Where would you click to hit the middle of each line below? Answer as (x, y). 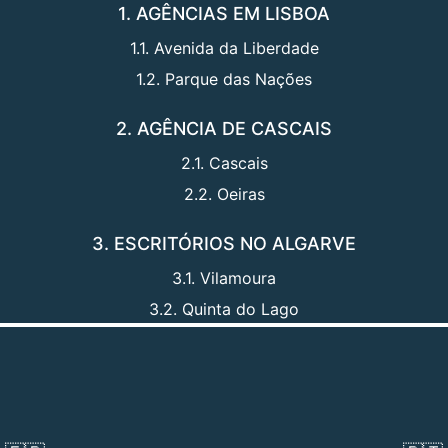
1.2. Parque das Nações (224, 79)
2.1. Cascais (224, 163)
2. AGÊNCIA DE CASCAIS (224, 129)
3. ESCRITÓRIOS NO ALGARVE (224, 244)
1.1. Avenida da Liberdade (224, 48)
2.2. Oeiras (224, 194)
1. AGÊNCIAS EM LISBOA (224, 14)
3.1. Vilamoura (224, 278)
